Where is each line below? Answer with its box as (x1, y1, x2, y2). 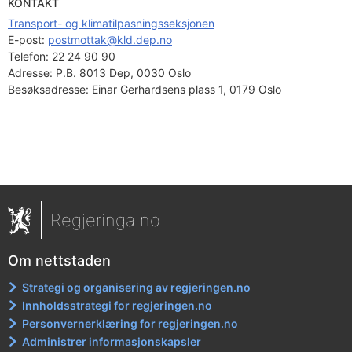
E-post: (8, 33, 48, 46)
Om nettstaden (8, 252, 111, 269)
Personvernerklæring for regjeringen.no (22, 317, 239, 330)
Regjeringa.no (50, 210, 160, 230)
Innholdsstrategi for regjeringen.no (22, 299, 213, 312)
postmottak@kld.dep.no (48, 33, 172, 46)
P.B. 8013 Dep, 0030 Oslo (53, 66, 191, 79)
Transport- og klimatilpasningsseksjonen (8, 16, 214, 30)
